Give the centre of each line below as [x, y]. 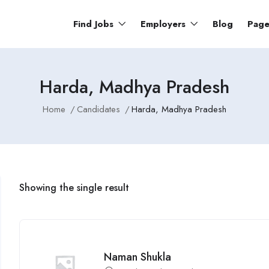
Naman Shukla [138, 257]
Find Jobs [95, 24]
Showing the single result [74, 187]
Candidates [98, 109]
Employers [165, 24]
